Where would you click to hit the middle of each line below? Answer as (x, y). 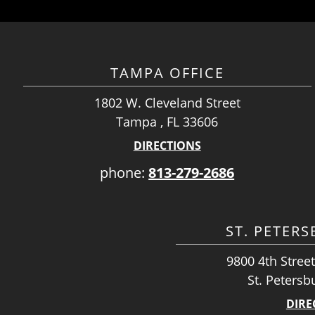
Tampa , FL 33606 (167, 122)
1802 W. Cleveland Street (167, 103)
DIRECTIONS (167, 146)
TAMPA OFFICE (167, 73)
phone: (124, 173)
